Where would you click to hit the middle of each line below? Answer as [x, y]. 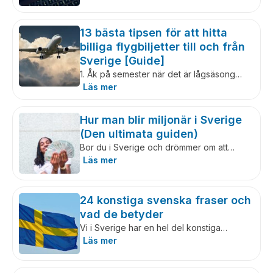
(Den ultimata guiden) [139, 134]
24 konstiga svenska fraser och [165, 200]
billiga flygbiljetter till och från [162, 47]
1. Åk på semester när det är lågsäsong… [161, 74]
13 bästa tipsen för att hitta [154, 33]
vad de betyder [122, 214]
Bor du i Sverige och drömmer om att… [157, 147]
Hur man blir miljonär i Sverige [161, 120]
